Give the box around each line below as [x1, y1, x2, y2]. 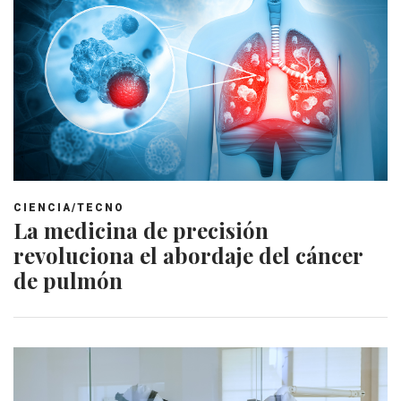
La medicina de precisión [13, 216, 269, 245]
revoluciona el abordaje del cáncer [13, 241, 363, 270]
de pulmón [13, 266, 123, 295]
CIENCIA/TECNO [13, 201, 124, 215]
